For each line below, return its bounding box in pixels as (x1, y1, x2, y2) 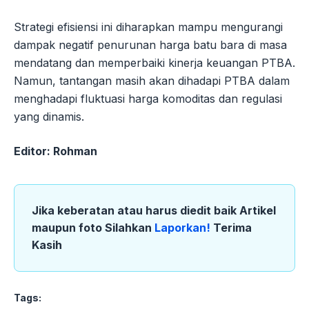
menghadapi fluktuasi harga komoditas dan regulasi (14, 92, 282, 106)
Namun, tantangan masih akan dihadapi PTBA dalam (14, 74, 290, 88)
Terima (213, 221, 252, 235)
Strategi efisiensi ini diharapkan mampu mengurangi (14, 20, 283, 34)
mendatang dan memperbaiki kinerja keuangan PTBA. (14, 56, 295, 70)
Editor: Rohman (14, 144, 97, 159)
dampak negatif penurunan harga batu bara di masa (14, 38, 287, 52)
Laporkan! (154, 221, 213, 235)
